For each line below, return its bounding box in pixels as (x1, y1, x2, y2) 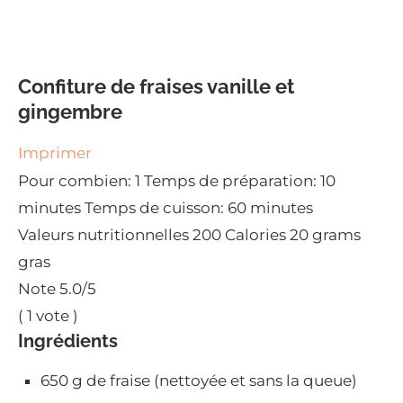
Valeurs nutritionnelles (18, 226, 189, 245)
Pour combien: (18, 172, 131, 191)
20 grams (290, 226, 361, 245)
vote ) (32, 307, 78, 326)
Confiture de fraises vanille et (18, 75, 294, 99)
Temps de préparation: (144, 172, 317, 191)
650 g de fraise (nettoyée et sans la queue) (40, 372, 357, 390)
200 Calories (193, 226, 286, 245)
